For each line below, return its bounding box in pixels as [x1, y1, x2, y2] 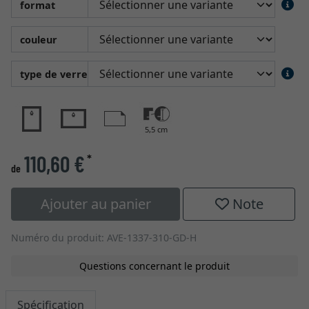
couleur [20, 32, 57, 46]
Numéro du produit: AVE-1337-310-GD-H [11, 231, 197, 244]
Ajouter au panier [40, 195, 151, 213]
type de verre [20, 67, 88, 81]
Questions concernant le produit [79, 259, 230, 272]
